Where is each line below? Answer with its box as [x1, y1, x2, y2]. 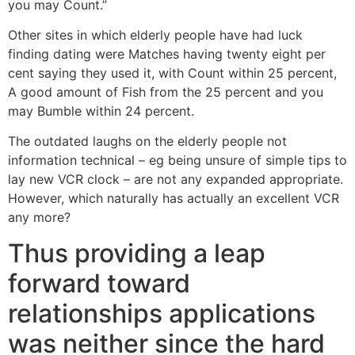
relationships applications [8, 297, 315, 329]
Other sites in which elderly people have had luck [8, 26, 303, 43]
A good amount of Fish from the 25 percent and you [8, 83, 323, 100]
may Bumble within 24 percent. [8, 102, 194, 119]
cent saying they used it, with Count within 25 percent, [8, 64, 337, 81]
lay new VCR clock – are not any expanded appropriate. [8, 171, 343, 188]
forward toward [8, 267, 190, 299]
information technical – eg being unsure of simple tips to [8, 152, 347, 169]
